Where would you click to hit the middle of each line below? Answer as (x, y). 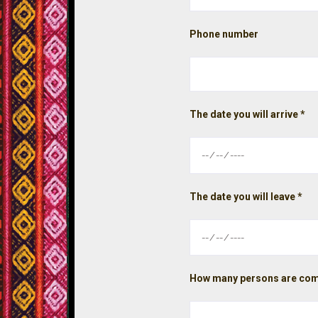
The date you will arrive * (248, 115)
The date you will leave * (246, 196)
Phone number (224, 34)
